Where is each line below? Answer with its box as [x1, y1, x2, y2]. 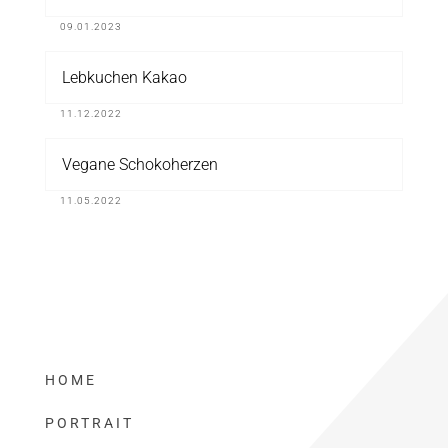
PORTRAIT [44, 415, 134, 432]
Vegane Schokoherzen [61, 155, 218, 174]
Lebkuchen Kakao [61, 68, 187, 87]
